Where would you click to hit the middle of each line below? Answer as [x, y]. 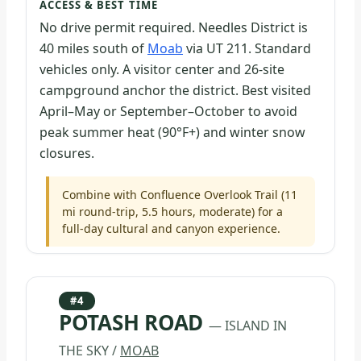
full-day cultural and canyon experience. [171, 228]
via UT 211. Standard [247, 48]
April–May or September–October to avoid [168, 111]
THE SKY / [89, 350]
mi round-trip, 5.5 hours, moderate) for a [172, 211]
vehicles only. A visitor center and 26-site [162, 69]
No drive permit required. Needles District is [174, 27]
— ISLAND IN [247, 325]
